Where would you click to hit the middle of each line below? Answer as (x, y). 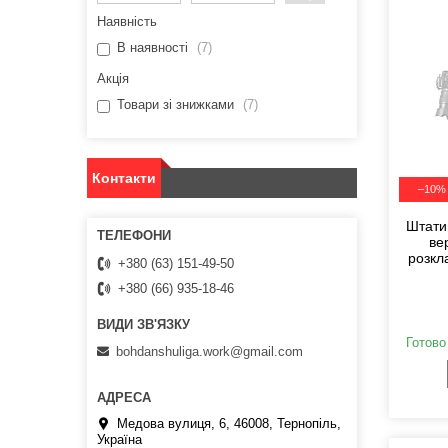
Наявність (127, 22)
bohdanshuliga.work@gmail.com (209, 351)
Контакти (124, 178)
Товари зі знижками (175, 105)
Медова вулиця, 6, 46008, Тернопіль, (229, 423)
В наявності (152, 48)
